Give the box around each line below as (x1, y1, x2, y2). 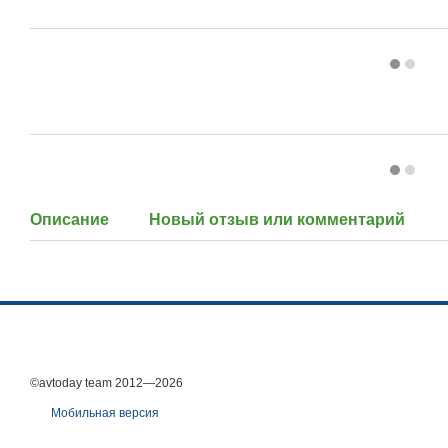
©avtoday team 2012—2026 (30, 376, 183, 390)
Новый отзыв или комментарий (149, 211, 405, 228)
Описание (30, 211, 109, 228)
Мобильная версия (48, 406, 159, 420)
